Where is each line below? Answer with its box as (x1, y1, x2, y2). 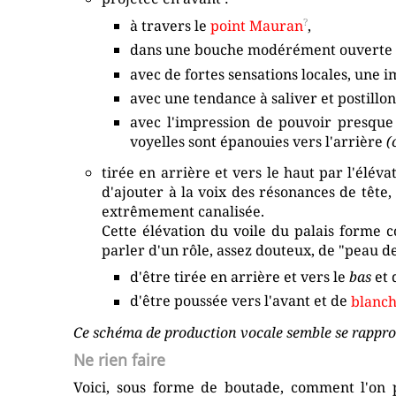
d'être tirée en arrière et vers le (130, 266, 350, 286)
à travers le (130, 16, 211, 36)
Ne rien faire (73, 348, 166, 370)
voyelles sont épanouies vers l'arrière (130, 131, 387, 151)
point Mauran (210, 16, 304, 36)
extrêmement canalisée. (102, 201, 265, 221)
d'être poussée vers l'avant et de (130, 291, 352, 311)
